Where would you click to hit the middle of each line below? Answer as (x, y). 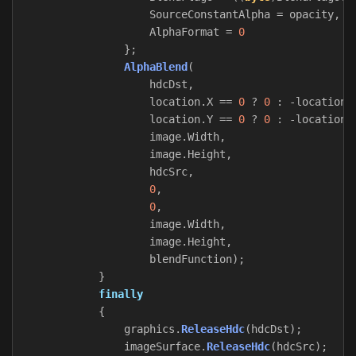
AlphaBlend (156, 66)
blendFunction (191, 259)
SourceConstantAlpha (210, 14)
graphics (149, 329)
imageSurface (162, 346)
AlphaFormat (184, 31)
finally (121, 294)
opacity (311, 14)
